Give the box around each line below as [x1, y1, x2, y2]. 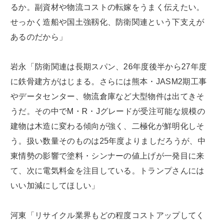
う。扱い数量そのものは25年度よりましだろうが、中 [10, 136, 206, 145]
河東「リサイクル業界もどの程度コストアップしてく [10, 211, 205, 220]
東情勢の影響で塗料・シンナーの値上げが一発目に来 [10, 151, 205, 160]
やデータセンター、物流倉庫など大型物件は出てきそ [10, 92, 205, 101]
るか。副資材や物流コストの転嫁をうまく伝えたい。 [10, 2, 205, 11]
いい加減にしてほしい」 [10, 181, 100, 190]
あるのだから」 [10, 32, 67, 41]
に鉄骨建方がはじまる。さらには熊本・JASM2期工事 [10, 77, 207, 86]
